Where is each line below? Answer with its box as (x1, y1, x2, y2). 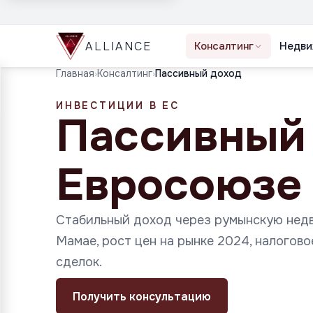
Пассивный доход (155, 67, 242, 80)
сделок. (56, 254, 102, 270)
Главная (56, 67, 94, 80)
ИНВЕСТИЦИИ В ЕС (56, 99, 180, 112)
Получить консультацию (73, 289, 211, 304)
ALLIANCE (85, 38, 152, 54)
